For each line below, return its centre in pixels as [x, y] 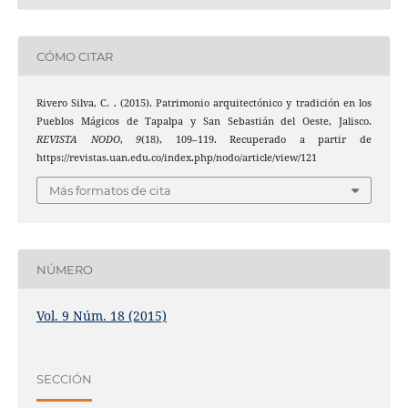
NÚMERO [64, 269]
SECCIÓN [64, 379]
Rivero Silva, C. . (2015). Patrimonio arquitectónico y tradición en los [204, 103]
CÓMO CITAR [74, 56]
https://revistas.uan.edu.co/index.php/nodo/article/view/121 [176, 158]
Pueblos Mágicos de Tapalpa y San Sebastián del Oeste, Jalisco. [204, 122]
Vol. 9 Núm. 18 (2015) [101, 316]
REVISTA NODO [78, 140]
